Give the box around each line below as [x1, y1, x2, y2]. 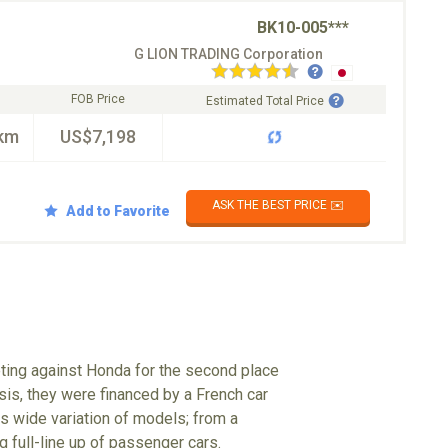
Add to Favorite [66, 202, 170, 219]
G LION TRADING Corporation [134, 46, 323, 62]
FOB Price [71, 92, 125, 106]
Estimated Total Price [205, 94, 324, 108]
